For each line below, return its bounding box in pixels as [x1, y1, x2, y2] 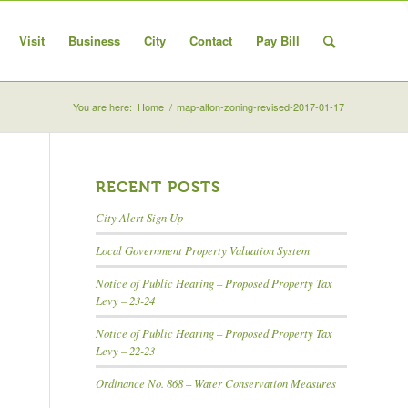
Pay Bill [256, 32, 300, 49]
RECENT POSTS [96, 178, 221, 196]
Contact [189, 32, 232, 49]
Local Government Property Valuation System [96, 242, 311, 258]
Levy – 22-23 [96, 342, 156, 358]
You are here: [73, 99, 132, 114]
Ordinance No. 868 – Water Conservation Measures [96, 375, 337, 391]
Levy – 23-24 [96, 292, 156, 308]
